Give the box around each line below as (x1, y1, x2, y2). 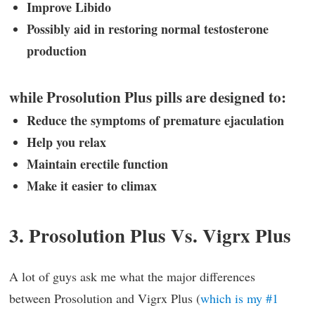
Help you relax (27, 132, 106, 151)
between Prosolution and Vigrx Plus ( (9, 290, 200, 307)
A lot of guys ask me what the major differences (9, 268, 255, 285)
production (27, 41, 86, 60)
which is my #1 (200, 290, 278, 307)
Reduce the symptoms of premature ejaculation (27, 110, 284, 129)
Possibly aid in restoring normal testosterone (27, 20, 269, 39)
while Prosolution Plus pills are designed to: (9, 85, 286, 108)
